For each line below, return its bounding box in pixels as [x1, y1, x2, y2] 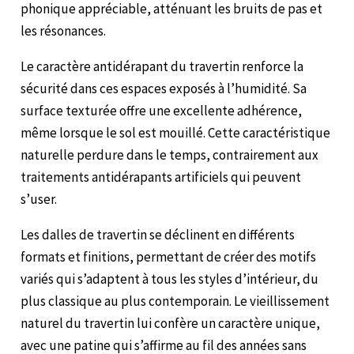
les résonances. [21, 21, 107, 40]
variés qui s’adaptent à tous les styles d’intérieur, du [21, 269, 319, 288]
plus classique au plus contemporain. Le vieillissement [21, 292, 330, 310]
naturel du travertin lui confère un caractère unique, [21, 314, 321, 332]
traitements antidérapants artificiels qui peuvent [21, 168, 302, 186]
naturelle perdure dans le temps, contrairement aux [21, 145, 319, 164]
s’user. [21, 190, 58, 208]
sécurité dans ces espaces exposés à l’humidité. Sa [21, 79, 307, 97]
